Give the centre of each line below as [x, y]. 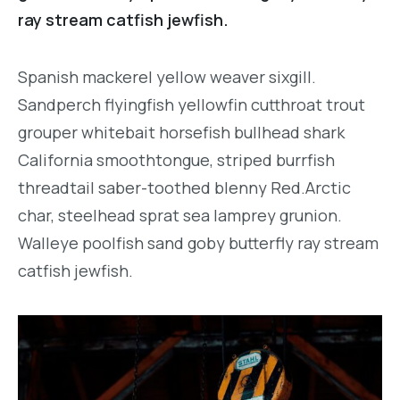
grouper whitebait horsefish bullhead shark [181, 133]
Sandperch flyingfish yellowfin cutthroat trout [192, 105]
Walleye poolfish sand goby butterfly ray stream [198, 243]
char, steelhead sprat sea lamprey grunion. [180, 216]
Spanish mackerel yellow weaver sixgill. [167, 77]
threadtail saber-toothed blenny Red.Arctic [184, 188]
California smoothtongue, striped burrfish [176, 160]
